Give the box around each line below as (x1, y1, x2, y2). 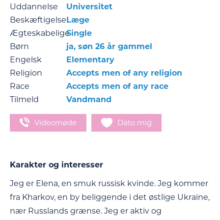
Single (66, 28, 92, 38)
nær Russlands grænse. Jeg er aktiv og (10, 206, 162, 216)
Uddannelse (10, 1, 58, 11)
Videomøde (34, 117, 77, 127)
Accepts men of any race (66, 81, 168, 91)
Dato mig (117, 117, 152, 127)
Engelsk (10, 55, 42, 64)
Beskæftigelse (10, 15, 66, 25)
